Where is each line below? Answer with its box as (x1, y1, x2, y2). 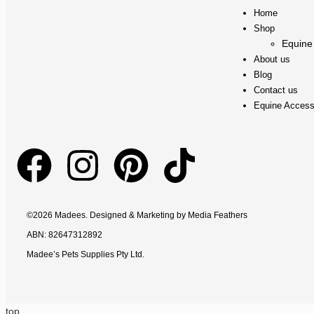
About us (253, 54, 290, 65)
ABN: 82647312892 (27, 230, 102, 240)
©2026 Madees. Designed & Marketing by (27, 210, 188, 221)
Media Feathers (188, 210, 247, 221)
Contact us (253, 85, 298, 96)
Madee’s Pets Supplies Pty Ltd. (27, 250, 144, 260)
